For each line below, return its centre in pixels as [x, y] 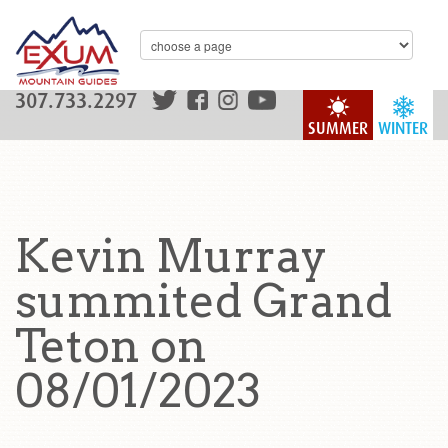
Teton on [111, 346]
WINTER [403, 128]
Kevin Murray [171, 256]
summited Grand [203, 301]
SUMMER [338, 128]
